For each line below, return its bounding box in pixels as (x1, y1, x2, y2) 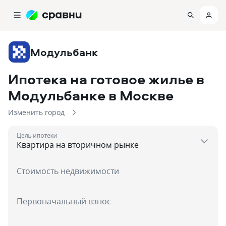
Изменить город (8, 107, 65, 117)
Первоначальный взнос (17, 196, 111, 207)
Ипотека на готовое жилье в (8, 69, 204, 89)
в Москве (108, 85, 174, 105)
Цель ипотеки (17, 131, 58, 140)
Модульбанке (8, 85, 105, 105)
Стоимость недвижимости (17, 165, 119, 177)
